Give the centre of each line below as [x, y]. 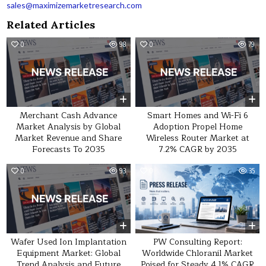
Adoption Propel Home [197, 127]
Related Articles [51, 25]
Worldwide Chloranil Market [198, 254]
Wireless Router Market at [197, 138]
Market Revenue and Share [69, 138]
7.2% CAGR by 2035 [197, 149]
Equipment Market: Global [68, 253]
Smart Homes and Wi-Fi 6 [197, 115]
